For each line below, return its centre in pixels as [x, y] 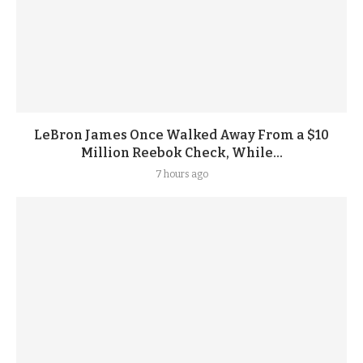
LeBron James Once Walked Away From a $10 [181, 135]
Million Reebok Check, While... [181, 153]
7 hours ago [181, 175]
